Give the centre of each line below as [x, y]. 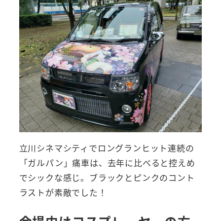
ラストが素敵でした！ [63, 192]
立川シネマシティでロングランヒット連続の [107, 148]
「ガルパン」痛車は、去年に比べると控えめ [107, 163]
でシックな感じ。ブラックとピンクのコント [107, 178]
